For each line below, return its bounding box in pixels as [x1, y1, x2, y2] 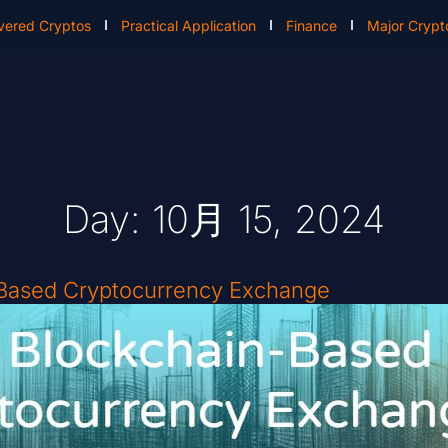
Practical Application [121, 16, 257, 34]
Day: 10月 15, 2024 [63, 196, 385, 243]
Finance [286, 16, 338, 34]
